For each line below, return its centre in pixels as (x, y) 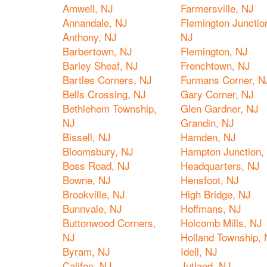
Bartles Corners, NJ (107, 80)
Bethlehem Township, (110, 108)
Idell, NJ (199, 251)
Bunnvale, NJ (92, 208)
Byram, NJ (86, 251)
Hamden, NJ (208, 137)
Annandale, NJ (95, 22)
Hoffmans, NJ (211, 208)
